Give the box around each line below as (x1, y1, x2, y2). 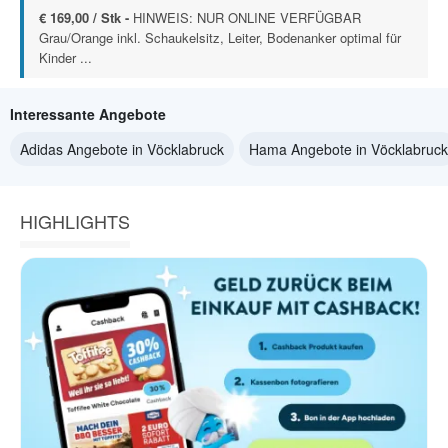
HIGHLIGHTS (20, 208, 130, 234)
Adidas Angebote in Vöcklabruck (20, 139, 224, 159)
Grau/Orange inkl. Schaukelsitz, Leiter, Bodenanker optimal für (39, 28, 401, 47)
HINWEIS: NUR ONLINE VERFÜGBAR (133, 8, 361, 27)
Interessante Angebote (10, 104, 166, 124)
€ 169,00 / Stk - (39, 8, 133, 27)
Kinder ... (39, 48, 92, 67)
